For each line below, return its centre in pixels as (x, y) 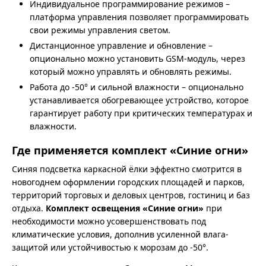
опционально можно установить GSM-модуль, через (137, 59)
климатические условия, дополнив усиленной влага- (120, 235)
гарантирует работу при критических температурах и (141, 113)
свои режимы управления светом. (100, 30)
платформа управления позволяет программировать (139, 17)
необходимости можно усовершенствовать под (109, 221)
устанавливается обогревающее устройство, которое (139, 100)
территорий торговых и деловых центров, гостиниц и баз (131, 195)
